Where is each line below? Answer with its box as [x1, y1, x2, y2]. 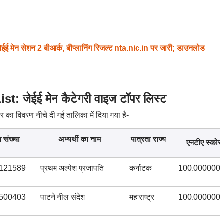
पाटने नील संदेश [40, 193, 85, 201]
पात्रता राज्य [131, 135, 166, 143]
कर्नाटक [129, 164, 152, 172]
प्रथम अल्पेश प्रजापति [40, 164, 104, 172]
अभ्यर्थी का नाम [58, 135, 101, 143]
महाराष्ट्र [129, 193, 154, 201]
